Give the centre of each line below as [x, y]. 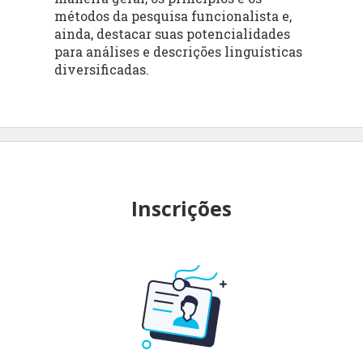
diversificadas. [102, 69]
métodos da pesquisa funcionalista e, [173, 15]
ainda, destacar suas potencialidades [173, 33]
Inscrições [181, 208]
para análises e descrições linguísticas [179, 51]
